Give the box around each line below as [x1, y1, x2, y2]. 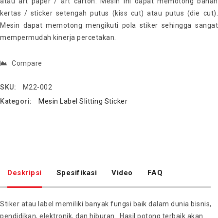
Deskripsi [7, 168, 42, 177]
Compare [12, 59, 42, 67]
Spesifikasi [56, 168, 97, 177]
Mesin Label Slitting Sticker [38, 97, 127, 106]
